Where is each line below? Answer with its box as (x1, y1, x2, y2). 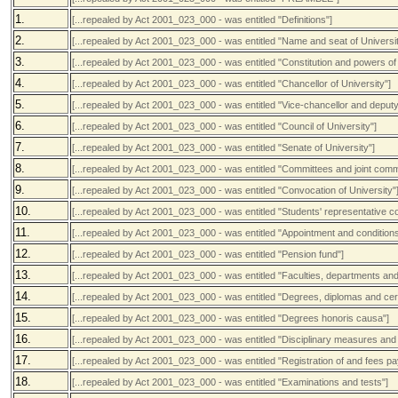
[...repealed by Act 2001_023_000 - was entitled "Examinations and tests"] (72, 377, 388, 387)
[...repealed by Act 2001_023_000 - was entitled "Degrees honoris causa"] (72, 313, 389, 323)
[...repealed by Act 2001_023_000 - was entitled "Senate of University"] (72, 142, 375, 153)
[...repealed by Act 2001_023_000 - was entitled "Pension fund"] (72, 249, 344, 259)
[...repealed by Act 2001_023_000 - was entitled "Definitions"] (72, 14, 332, 25)
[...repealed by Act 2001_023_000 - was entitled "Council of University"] (72, 121, 377, 131)
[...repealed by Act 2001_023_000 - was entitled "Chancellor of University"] (72, 78, 391, 89)
